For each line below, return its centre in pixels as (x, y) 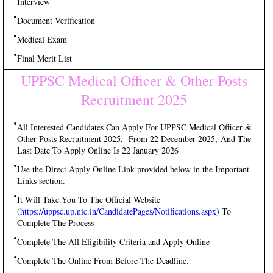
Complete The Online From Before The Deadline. (103, 261)
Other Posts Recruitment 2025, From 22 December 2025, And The (134, 139)
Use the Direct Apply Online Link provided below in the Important (133, 169)
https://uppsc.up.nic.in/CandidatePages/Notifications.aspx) (120, 211)
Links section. (41, 181)
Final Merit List (44, 58)
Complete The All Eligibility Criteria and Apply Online (115, 242)
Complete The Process (55, 223)
